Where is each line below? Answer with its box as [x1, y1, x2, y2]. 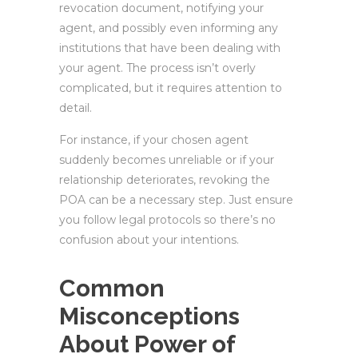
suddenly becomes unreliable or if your [59, 153, 274, 167]
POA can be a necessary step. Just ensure [59, 193, 293, 207]
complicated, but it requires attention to [59, 81, 282, 95]
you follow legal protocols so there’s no [59, 213, 276, 227]
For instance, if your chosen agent [59, 133, 249, 147]
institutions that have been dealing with [59, 41, 280, 55]
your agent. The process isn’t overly [59, 61, 256, 75]
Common [59, 274, 165, 302]
